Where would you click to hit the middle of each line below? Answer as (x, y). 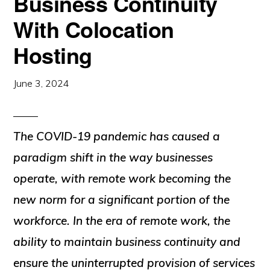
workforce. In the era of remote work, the (122, 221)
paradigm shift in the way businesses (113, 158)
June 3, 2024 (42, 83)
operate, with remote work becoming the (122, 179)
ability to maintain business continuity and (127, 242)
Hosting (53, 55)
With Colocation (94, 29)
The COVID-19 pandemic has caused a (117, 137)
